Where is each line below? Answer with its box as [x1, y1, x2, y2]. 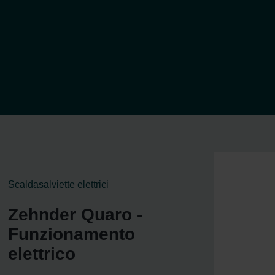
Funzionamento [8, 225, 135, 244]
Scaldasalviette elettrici [8, 179, 109, 190]
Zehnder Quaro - [8, 205, 142, 225]
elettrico [8, 244, 76, 264]
